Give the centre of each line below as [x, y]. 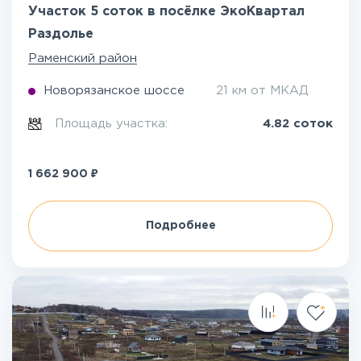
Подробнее [180, 226]
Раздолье [61, 34]
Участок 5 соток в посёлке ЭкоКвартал [166, 12]
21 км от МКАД [262, 91]
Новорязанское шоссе [114, 91]
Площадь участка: [114, 124]
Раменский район [83, 58]
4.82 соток [298, 124]
